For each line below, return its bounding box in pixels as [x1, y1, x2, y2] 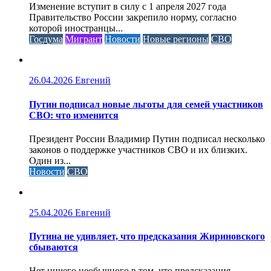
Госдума [29, 34, 63, 45]
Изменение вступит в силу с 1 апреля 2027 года [29, 1, 226, 12]
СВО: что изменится [29, 109, 119, 120]
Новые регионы [143, 34, 209, 45]
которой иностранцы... [29, 23, 123, 34]
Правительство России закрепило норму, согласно [29, 12, 237, 23]
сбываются [29, 242, 78, 253]
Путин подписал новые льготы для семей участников [29, 99, 263, 109]
